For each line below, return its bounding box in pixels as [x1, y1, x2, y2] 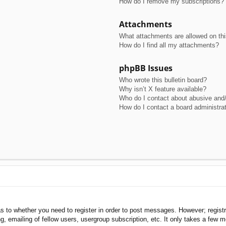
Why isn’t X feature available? [119, 85, 206, 93]
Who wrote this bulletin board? [119, 76, 207, 84]
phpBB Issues [119, 62, 173, 74]
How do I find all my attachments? [119, 41, 219, 49]
